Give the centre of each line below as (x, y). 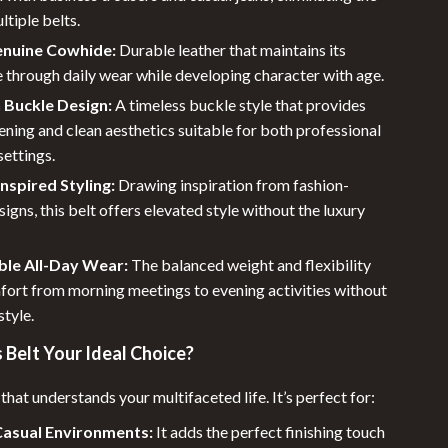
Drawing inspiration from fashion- (232, 184)
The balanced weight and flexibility (250, 264)
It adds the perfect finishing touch (269, 431)
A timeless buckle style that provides (239, 104)
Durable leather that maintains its (231, 49)
